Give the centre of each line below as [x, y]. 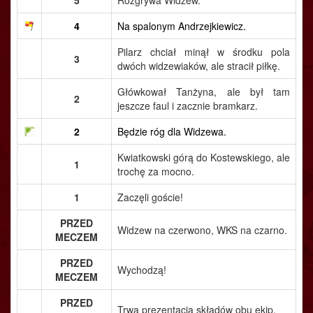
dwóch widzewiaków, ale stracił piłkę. [199, 66]
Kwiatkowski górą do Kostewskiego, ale [204, 157]
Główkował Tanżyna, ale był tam [204, 92]
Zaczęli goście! [150, 197]
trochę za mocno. [156, 171]
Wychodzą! [142, 270]
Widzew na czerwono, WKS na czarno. [202, 230]
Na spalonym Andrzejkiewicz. [182, 26]
